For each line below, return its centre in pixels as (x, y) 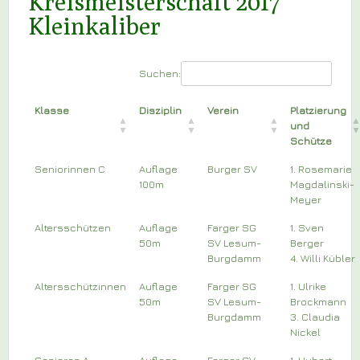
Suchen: (160, 73)
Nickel (305, 331)
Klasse (52, 110)
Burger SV (232, 168)
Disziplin (160, 110)
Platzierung (318, 110)
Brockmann (318, 301)
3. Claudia (315, 316)
